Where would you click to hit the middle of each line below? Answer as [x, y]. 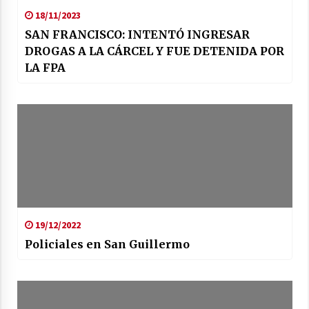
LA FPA [45, 67]
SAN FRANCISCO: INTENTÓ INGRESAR [137, 34]
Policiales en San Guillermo [107, 244]
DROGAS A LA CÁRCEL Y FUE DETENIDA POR [154, 51]
